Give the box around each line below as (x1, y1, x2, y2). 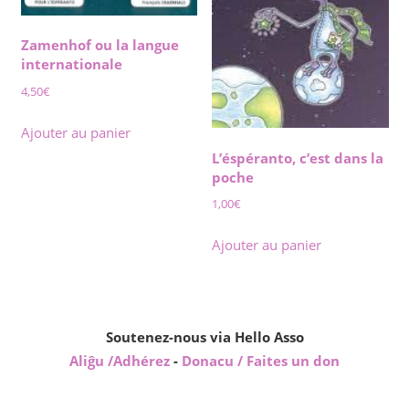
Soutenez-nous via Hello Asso (105, 328, 304, 347)
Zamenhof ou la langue (20, 36, 179, 55)
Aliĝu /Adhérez (69, 351, 173, 371)
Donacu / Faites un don (182, 351, 340, 371)
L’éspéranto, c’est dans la (212, 148, 384, 167)
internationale (20, 55, 122, 74)
